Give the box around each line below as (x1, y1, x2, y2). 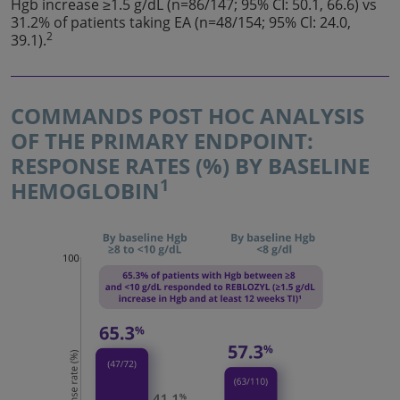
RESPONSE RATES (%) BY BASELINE (11, 151, 370, 180)
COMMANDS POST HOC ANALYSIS (11, 101, 364, 130)
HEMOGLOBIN (11, 176, 160, 205)
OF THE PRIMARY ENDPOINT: (11, 126, 313, 155)
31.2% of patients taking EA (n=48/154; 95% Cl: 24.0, (11, 12, 351, 32)
